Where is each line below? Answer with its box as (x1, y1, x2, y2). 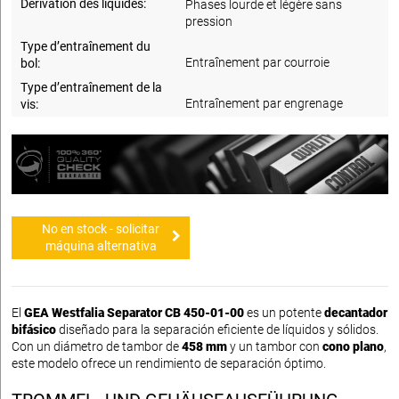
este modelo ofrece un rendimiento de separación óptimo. (12, 355, 326, 370)
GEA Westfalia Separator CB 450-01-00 (24, 305, 244, 320)
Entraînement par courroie (185, 54, 330, 69)
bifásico (12, 322, 56, 337)
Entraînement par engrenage (185, 95, 344, 110)
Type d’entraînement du (20, 38, 151, 53)
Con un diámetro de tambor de (12, 338, 182, 354)
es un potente (244, 305, 324, 320)
